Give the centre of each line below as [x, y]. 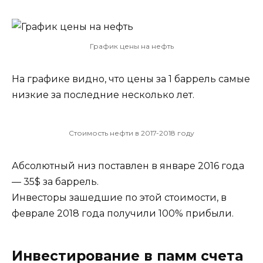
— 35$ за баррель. [55, 181]
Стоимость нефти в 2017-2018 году [131, 133]
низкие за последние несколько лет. [103, 95]
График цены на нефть [131, 46]
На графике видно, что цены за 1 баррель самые [131, 79]
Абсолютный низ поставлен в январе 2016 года [128, 166]
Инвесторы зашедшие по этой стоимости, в [119, 197]
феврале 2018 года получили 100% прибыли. [123, 213]
